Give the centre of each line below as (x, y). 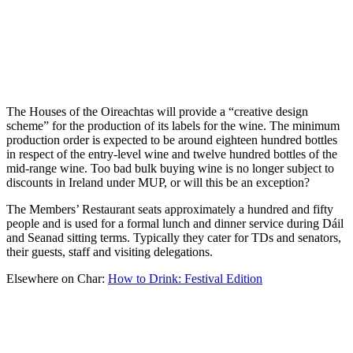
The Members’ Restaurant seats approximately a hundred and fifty (170, 210)
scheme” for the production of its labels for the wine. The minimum (173, 126)
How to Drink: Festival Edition (185, 279)
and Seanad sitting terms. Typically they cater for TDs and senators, (174, 238)
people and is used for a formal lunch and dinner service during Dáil (175, 224)
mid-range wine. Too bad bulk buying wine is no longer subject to (170, 169)
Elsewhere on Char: (57, 279)
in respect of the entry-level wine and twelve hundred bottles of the (172, 154)
